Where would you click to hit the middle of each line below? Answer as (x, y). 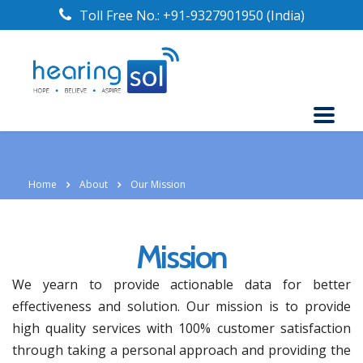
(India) (285, 15)
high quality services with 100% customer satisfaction (181, 329)
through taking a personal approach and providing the (181, 350)
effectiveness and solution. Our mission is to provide (181, 307)
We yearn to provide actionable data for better (181, 285)
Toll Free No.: (121, 15)
